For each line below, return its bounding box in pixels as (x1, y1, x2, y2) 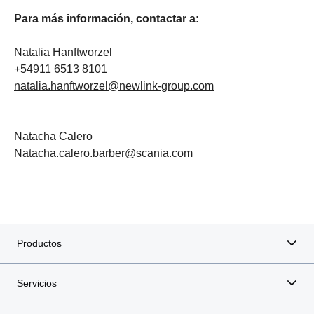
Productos (17, 237, 62, 249)
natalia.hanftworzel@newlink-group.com (14, 79, 214, 92)
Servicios (17, 277, 57, 289)
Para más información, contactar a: (14, 12, 199, 25)
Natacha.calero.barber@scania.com (14, 146, 193, 159)
